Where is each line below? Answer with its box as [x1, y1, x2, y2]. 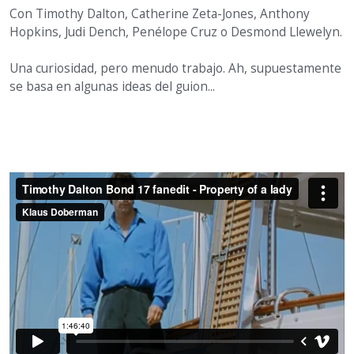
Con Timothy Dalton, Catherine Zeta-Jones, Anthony [9, 6, 310, 23]
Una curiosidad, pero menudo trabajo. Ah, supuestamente [9, 60, 341, 77]
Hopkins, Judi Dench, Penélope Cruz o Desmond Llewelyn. [9, 24, 342, 41]
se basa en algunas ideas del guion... [9, 78, 215, 96]
